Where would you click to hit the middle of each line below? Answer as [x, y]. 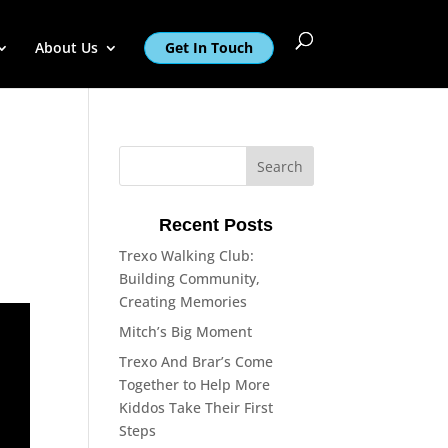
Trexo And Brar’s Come [196, 361]
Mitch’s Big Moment [186, 331]
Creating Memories [183, 301]
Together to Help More [195, 384]
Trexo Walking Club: [187, 255]
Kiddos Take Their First [196, 407]
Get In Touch [208, 47]
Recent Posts [216, 225]
